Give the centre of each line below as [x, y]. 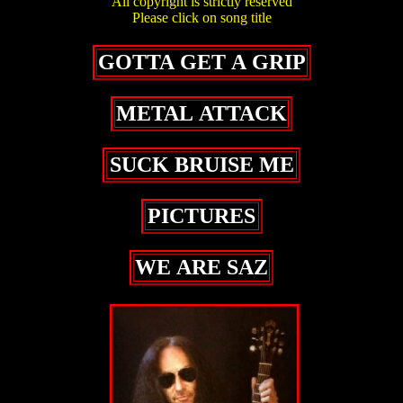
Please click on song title [201, 18]
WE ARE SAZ [201, 267]
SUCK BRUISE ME [201, 165]
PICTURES [201, 216]
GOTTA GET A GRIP [201, 62]
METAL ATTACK [201, 113]
